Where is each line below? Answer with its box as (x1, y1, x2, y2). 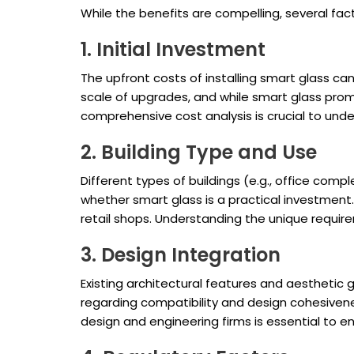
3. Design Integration (81, 242, 281, 269)
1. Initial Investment (81, 36, 265, 63)
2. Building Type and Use (81, 139, 317, 166)
